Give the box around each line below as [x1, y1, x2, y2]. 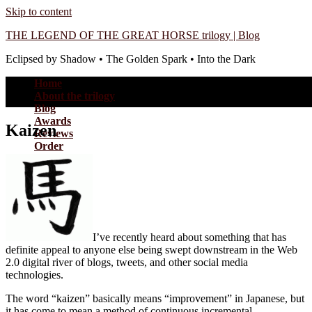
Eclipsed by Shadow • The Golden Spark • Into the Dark [6, 53, 256, 65]
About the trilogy [34, 90, 115, 102]
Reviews [34, 127, 73, 139]
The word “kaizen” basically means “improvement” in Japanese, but [6, 292, 304, 304]
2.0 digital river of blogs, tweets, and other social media [6, 256, 248, 268]
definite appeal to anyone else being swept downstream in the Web [6, 243, 297, 256]
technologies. [6, 268, 63, 281]
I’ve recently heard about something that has [93, 231, 286, 243]
